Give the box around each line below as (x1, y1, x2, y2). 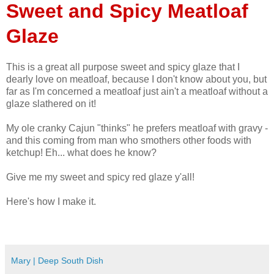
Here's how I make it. (6, 196, 96, 207)
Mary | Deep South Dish (11, 255, 103, 265)
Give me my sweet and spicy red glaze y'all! (6, 171, 194, 182)
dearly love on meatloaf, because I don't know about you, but (6, 73, 267, 84)
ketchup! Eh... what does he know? (6, 147, 157, 158)
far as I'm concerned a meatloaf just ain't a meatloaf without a (6, 86, 268, 97)
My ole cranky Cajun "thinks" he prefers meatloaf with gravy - (6, 122, 268, 133)
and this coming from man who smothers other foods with (6, 135, 251, 146)
